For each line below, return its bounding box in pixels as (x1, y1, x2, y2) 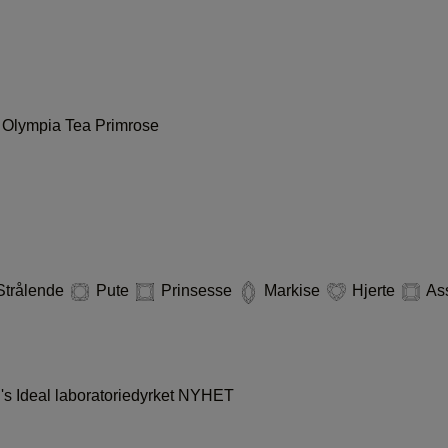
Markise (260, 282, 324, 299)
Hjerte (348, 282, 399, 299)
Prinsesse (157, 282, 236, 299)
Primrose (95, 117, 159, 134)
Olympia (2, 117, 65, 134)
